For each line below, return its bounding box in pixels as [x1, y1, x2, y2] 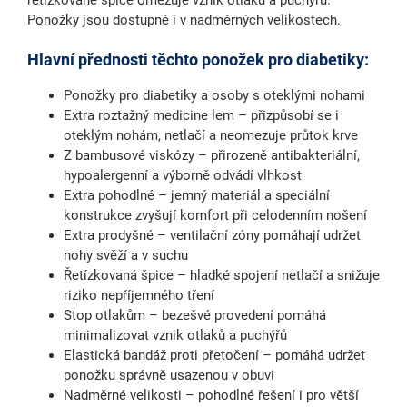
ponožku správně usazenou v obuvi [64, 367, 274, 384]
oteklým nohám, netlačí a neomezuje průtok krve [64, 127, 358, 144]
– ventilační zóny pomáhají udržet [154, 227, 361, 244]
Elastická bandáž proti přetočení [64, 347, 259, 364]
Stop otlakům [64, 307, 145, 324]
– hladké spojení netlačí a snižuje [174, 267, 380, 284]
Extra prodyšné [64, 227, 154, 244]
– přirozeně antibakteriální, [194, 147, 360, 164]
